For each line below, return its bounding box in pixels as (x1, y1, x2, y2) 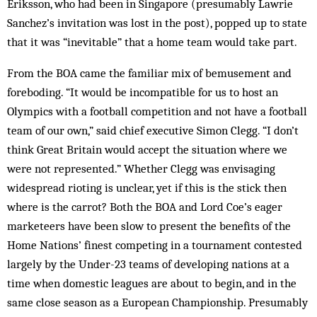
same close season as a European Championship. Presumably (7, 295, 308, 309)
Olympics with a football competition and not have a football (7, 104, 307, 118)
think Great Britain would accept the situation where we (7, 142, 287, 156)
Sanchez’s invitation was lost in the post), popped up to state (7, 16, 307, 30)
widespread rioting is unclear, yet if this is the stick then (7, 180, 287, 195)
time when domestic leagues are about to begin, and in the (7, 276, 296, 290)
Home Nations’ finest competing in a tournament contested (7, 238, 302, 252)
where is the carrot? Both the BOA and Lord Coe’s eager (7, 200, 282, 214)
